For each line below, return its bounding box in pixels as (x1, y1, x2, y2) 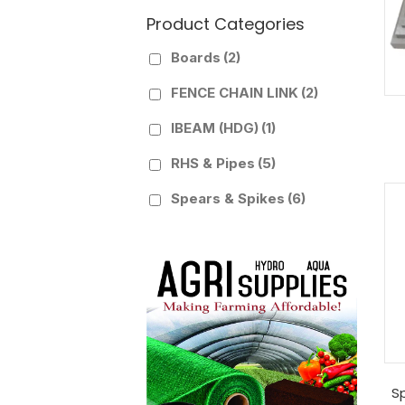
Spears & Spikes (171, 190, 285, 207)
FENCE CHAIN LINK (171, 84, 298, 101)
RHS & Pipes (171, 155, 255, 172)
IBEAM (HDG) (171, 119, 259, 137)
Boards (171, 49, 221, 66)
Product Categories (146, 13, 305, 35)
